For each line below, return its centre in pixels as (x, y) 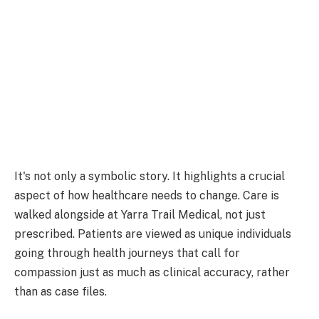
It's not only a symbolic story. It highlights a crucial (150, 176)
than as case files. (61, 291)
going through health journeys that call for (127, 253)
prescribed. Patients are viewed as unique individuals (153, 234)
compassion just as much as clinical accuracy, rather (152, 272)
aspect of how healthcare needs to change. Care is (147, 195)
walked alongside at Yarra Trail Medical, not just (140, 214)
